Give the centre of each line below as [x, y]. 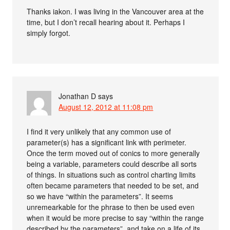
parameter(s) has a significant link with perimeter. [107, 142]
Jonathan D [78, 96]
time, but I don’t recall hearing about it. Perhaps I [106, 22]
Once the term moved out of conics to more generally [113, 153]
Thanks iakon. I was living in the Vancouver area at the [116, 12]
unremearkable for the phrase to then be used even [111, 207]
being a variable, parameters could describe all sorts [112, 164]
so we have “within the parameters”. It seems [100, 196]
